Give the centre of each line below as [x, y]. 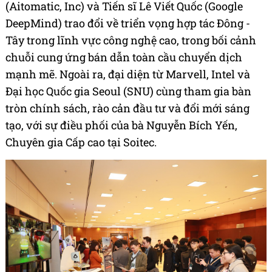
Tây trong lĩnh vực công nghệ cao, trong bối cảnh [131, 40]
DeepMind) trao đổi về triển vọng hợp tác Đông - [128, 23]
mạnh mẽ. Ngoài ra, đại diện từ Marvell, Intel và [128, 74]
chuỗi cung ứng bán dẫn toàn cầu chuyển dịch [124, 57]
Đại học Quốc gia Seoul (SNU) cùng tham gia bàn [128, 91]
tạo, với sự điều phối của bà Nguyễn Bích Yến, [121, 125]
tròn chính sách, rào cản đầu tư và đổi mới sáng [127, 108]
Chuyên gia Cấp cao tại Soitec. [81, 142]
